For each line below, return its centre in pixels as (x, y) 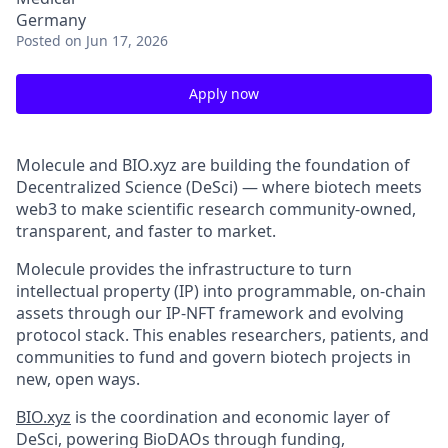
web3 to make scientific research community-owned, (216, 209)
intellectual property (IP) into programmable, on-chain (221, 291)
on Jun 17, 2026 (116, 40)
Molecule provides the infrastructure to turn (184, 269)
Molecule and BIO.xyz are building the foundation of (213, 165)
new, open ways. (78, 379)
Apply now (224, 93)
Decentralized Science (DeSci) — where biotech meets (219, 187)
